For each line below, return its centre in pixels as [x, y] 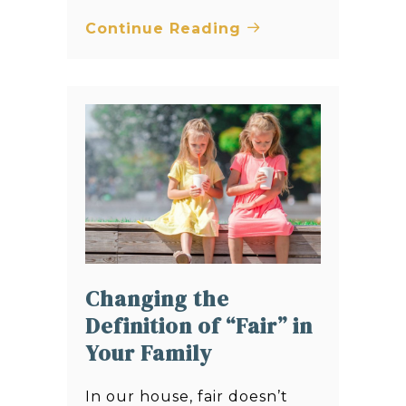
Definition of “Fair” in [199, 326]
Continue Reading [166, 29]
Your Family [149, 353]
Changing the [157, 299]
